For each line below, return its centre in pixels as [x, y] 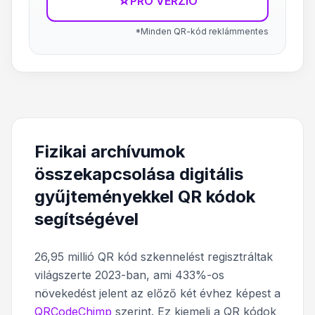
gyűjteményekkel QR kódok [145, 197]
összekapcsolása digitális [139, 174]
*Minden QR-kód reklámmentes [202, 31]
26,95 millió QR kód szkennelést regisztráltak [154, 257]
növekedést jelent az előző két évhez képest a [157, 293]
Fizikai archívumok [110, 152]
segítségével [86, 219]
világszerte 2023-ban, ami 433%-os [129, 275]
